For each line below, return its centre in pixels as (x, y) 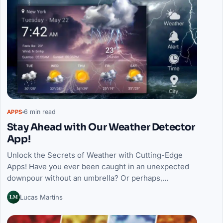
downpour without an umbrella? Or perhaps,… (88, 178)
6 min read (40, 112)
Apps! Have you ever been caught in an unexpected (98, 167)
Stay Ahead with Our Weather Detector (101, 127)
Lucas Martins (41, 197)
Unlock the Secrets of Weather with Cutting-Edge (95, 155)
